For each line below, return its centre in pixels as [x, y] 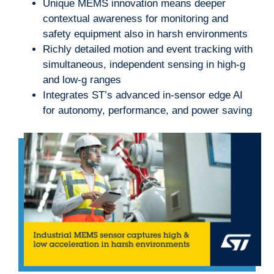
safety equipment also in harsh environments [145, 34]
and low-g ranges [82, 80]
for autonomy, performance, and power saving [147, 110]
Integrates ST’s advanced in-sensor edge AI [143, 95]
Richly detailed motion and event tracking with [148, 49]
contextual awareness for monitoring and [135, 18]
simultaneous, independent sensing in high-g [144, 64]
